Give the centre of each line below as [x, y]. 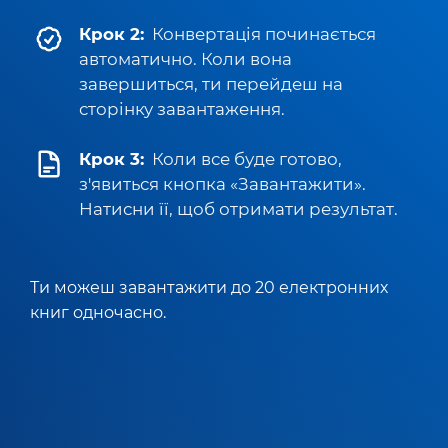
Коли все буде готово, [247, 159]
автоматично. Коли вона [185, 59]
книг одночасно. [98, 312]
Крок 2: [111, 34]
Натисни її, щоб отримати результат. [238, 209]
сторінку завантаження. [182, 109]
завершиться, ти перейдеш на [211, 84]
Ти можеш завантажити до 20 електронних [209, 287]
